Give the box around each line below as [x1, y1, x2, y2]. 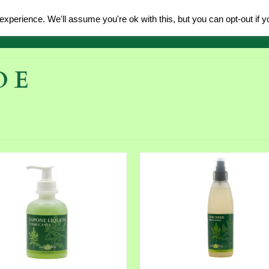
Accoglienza [162, 16, 219, 31]
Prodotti [37, 16, 77, 31]
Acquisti [100, 16, 139, 31]
